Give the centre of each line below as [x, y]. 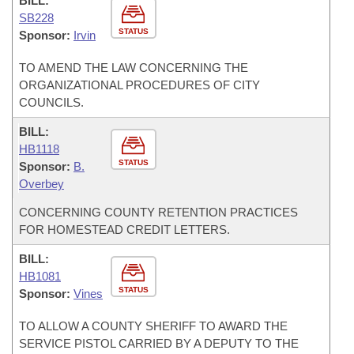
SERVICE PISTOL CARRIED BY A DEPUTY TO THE [159, 343]
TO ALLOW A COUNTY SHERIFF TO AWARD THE [153, 326]
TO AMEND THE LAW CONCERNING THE [134, 68]
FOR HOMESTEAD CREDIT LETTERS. [124, 230]
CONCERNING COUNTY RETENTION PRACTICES [158, 212]
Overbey [41, 184]
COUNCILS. [51, 102]
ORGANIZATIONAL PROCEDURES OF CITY [139, 85]
